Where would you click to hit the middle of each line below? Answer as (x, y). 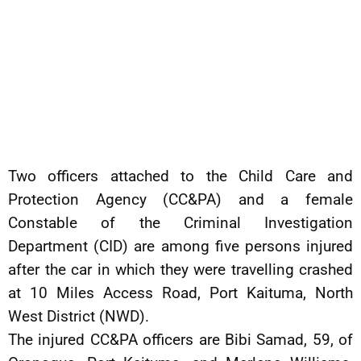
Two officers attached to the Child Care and (180, 176)
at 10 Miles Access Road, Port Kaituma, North (180, 293)
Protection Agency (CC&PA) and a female (180, 199)
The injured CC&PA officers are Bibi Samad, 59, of (180, 340)
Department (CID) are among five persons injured (180, 246)
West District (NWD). (79, 316)
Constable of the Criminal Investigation (180, 223)
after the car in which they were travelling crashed (180, 270)
